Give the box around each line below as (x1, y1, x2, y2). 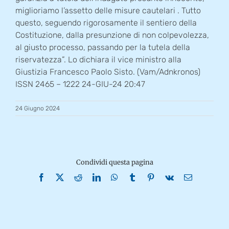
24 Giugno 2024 (15, 105, 60, 112)
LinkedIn (100, 172, 130, 181)
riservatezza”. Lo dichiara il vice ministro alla (15, 55, 181, 65)
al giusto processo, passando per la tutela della (15, 42, 190, 53)
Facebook (44, 172, 77, 181)
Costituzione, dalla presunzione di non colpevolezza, (15, 30, 209, 40)
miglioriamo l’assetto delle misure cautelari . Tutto (15, 6, 201, 16)
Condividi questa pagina (76, 158, 153, 167)
